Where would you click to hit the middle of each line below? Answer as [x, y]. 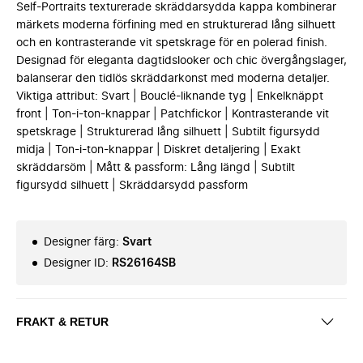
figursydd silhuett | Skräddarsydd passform [132, 186]
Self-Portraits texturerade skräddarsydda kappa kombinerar [176, 7]
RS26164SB [144, 263]
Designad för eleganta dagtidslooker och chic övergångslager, [181, 61]
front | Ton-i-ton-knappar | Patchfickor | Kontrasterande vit [173, 114]
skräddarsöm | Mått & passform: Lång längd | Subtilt [156, 168]
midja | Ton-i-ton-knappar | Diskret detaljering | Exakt [158, 150]
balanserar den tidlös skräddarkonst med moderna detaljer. [173, 79]
